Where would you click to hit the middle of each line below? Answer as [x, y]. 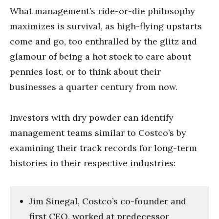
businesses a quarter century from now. [94, 87]
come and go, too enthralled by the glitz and [103, 41]
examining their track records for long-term [103, 148]
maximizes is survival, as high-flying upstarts [106, 26]
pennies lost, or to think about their [85, 71]
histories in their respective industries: [93, 163]
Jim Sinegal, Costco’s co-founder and [108, 201]
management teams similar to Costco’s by [98, 132]
